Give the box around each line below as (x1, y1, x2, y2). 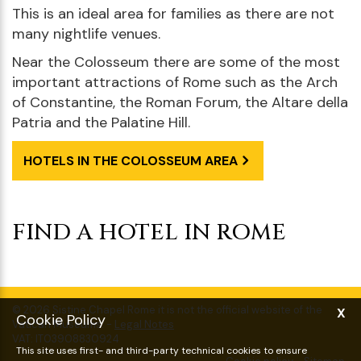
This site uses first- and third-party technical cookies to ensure (16, 344, 307, 357)
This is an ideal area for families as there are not (12, 3, 334, 23)
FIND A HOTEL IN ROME (12, 217, 286, 247)
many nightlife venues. (12, 23, 160, 44)
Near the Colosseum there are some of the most (12, 52, 340, 72)
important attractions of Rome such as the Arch (12, 72, 338, 92)
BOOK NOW (129, 277, 260, 308)
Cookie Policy (16, 310, 106, 330)
